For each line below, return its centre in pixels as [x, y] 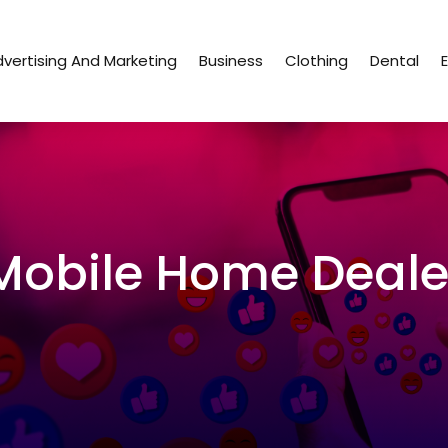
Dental [395, 61]
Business [231, 61]
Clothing [317, 61]
